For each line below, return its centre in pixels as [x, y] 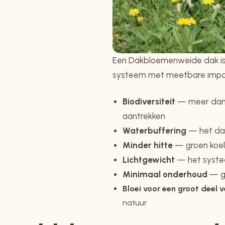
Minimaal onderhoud [165, 175]
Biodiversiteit [149, 102]
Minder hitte [148, 145]
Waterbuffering [154, 131]
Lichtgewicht [149, 160]
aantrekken [144, 116]
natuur [135, 203]
